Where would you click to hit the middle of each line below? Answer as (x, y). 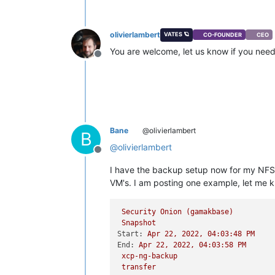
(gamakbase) (210, 212)
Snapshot (139, 223)
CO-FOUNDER (223, 35)
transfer (139, 267)
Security (139, 212)
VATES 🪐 (176, 34)
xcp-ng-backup (150, 256)
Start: (130, 234)
